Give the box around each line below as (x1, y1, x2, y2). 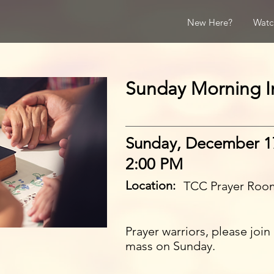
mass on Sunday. (125, 239, 215, 253)
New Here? (187, 17, 232, 28)
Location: (125, 178, 176, 193)
